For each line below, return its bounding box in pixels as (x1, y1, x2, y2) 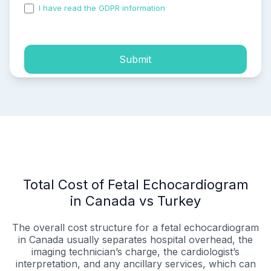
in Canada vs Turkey (70, 193, 201, 209)
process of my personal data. (24, 13, 135, 24)
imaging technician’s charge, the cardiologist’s (31, 246, 240, 258)
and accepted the (168, 3, 235, 13)
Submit (119, 53, 152, 65)
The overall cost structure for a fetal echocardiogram (12, 221, 259, 234)
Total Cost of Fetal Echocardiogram (22, 177, 249, 193)
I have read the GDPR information (36, 3, 168, 13)
